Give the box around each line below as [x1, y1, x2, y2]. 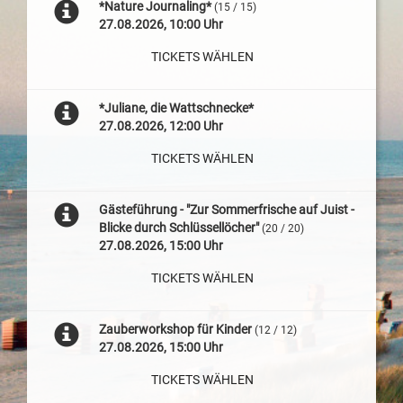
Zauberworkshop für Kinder [98, 322, 252, 336]
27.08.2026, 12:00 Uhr [98, 119, 223, 133]
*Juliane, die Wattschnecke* [98, 101, 254, 115]
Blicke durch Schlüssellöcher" [98, 220, 259, 235]
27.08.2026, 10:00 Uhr [98, 17, 223, 31]
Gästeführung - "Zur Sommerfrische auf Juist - [98, 202, 354, 217]
